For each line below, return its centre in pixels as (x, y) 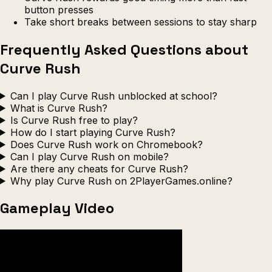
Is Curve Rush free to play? (74, 120)
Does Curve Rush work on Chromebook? (106, 144)
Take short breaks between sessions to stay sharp (141, 22)
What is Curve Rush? (59, 108)
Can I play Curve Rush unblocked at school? (114, 96)
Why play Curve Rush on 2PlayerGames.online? (121, 181)
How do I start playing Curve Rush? (93, 132)
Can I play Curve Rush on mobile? (89, 156)
